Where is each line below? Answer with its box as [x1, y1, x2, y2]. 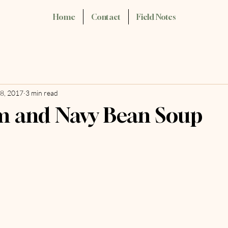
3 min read [25, 88, 58, 97]
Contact [91, 12, 121, 21]
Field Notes [136, 12, 176, 21]
